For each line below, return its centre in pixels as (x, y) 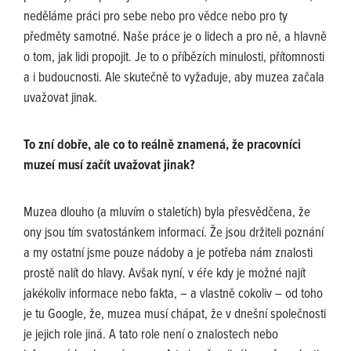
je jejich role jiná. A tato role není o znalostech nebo (151, 336)
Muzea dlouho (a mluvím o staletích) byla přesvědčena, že (167, 213)
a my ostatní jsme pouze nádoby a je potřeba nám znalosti (168, 254)
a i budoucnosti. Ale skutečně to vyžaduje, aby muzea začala (174, 79)
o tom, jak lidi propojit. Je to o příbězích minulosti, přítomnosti (174, 58)
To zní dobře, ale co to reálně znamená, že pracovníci (162, 146)
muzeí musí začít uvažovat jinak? (109, 166)
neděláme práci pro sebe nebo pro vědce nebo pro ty (156, 18)
